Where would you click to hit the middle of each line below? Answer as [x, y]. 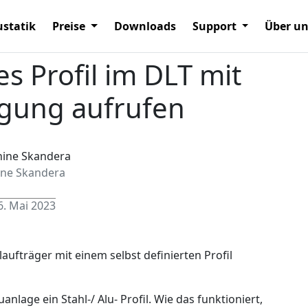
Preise [70, 26]
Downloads [145, 26]
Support [216, 26]
